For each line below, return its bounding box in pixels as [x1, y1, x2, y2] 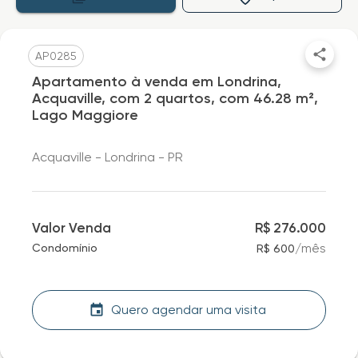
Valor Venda [32, 220, 111, 236]
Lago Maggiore [32, 106, 138, 124]
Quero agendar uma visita [111, 302, 266, 317]
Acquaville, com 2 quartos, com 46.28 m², [32, 89, 318, 107]
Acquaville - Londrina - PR [32, 149, 183, 165]
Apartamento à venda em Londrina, [32, 73, 281, 90]
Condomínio [32, 241, 97, 254]
